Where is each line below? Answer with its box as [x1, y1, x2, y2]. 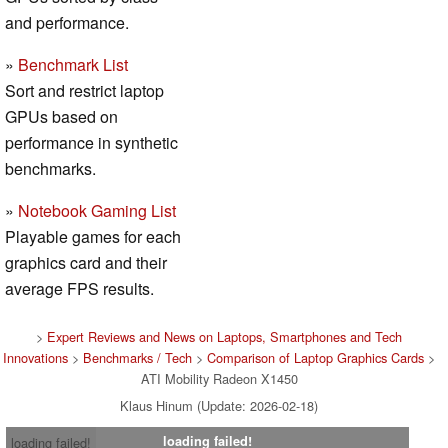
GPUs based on [5, 104, 118, 128]
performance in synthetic [5, 130, 178, 154]
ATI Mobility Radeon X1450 [140, 368, 298, 388]
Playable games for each [5, 224, 181, 248]
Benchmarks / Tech [83, 347, 192, 367]
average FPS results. [5, 276, 154, 300]
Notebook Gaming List [18, 198, 176, 222]
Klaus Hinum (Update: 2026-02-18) [120, 395, 318, 415]
